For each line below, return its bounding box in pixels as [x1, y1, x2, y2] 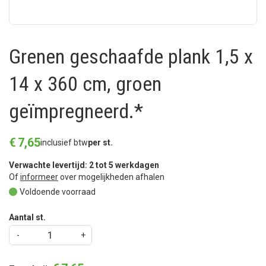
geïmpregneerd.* [9, 99, 143, 123]
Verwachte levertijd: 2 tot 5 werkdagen [9, 160, 159, 170]
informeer [20, 172, 58, 182]
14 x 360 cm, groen [9, 72, 161, 96]
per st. [88, 138, 113, 148]
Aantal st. [9, 213, 46, 223]
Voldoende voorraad [20, 187, 96, 197]
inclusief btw [40, 138, 88, 148]
